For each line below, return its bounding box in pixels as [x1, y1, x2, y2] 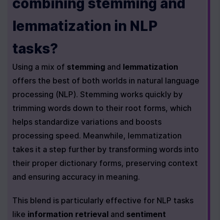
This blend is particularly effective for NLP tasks [12, 195, 193, 205]
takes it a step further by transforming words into [12, 144, 199, 154]
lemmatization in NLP [12, 18, 158, 34]
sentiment [126, 209, 166, 219]
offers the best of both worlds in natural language [12, 76, 199, 85]
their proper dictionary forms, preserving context [12, 158, 198, 168]
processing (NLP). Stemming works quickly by [12, 89, 183, 99]
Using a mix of [12, 62, 67, 72]
